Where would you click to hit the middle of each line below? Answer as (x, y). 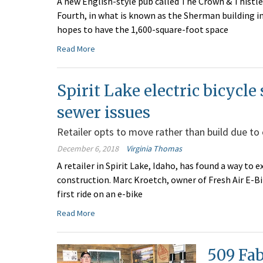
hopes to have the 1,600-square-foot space (143, 30)
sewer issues (104, 113)
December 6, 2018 (88, 149)
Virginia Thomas (154, 149)
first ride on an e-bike (100, 194)
